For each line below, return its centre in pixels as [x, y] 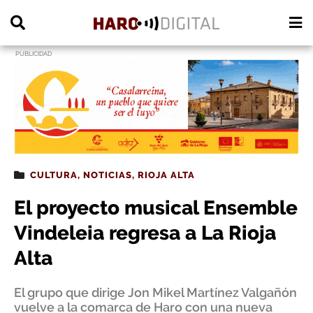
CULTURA [54, 175]
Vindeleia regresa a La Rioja [145, 233]
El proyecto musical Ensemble [156, 208]
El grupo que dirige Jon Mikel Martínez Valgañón [155, 292]
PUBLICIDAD [34, 54]
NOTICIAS [108, 175]
